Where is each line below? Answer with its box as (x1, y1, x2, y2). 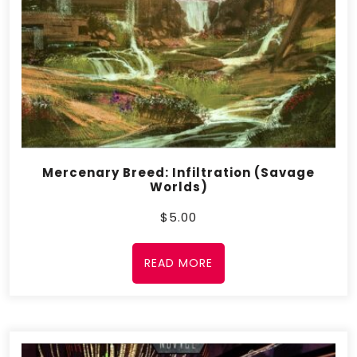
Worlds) (149, 178, 208, 196)
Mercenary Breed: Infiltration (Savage (42, 164, 315, 182)
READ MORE (144, 255, 213, 272)
